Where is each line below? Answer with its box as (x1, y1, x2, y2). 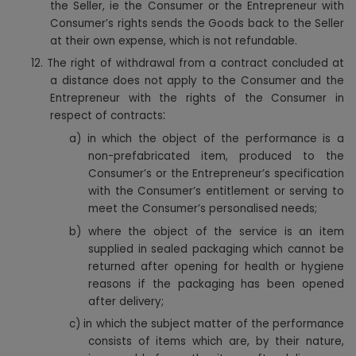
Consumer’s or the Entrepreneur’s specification (88, 166, 344, 182)
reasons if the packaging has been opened (88, 276, 344, 292)
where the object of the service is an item (87, 223, 345, 239)
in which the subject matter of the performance (83, 316, 344, 332)
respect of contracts (50, 108, 163, 124)
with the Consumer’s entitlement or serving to (88, 184, 344, 199)
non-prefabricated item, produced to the (88, 149, 344, 164)
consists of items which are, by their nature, (88, 334, 344, 350)
